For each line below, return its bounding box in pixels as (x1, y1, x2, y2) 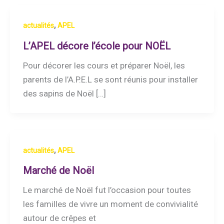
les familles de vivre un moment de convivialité (22, 199, 198, 209)
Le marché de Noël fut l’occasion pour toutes (22, 185, 191, 195)
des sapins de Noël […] (22, 88, 106, 98)
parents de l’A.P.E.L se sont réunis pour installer (22, 74, 198, 84)
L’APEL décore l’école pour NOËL (22, 39, 170, 52)
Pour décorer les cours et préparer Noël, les (22, 60, 185, 70)
